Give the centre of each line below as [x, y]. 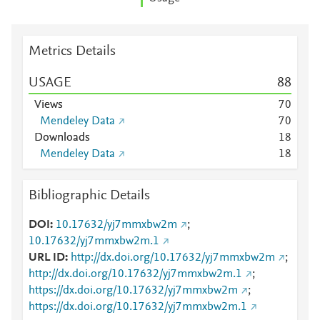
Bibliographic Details [89, 196]
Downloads [62, 138]
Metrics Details [72, 51]
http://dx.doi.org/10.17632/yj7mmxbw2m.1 [135, 274]
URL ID [47, 258]
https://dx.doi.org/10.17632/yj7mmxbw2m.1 [138, 307]
